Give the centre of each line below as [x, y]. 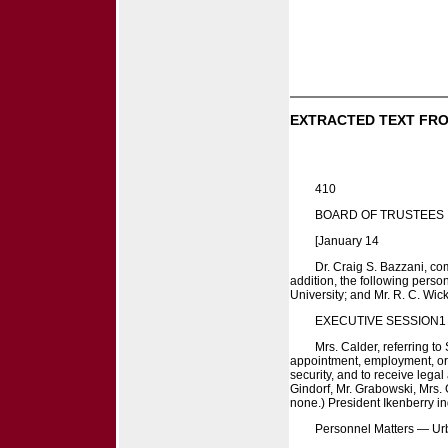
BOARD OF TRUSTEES [379, 214]
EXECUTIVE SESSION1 [380, 320]
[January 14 [347, 240]
